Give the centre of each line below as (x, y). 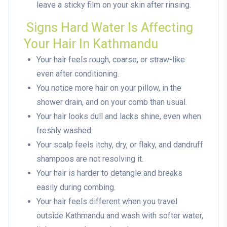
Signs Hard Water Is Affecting (110, 28)
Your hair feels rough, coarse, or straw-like (111, 60)
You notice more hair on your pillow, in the (109, 88)
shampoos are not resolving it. (90, 159)
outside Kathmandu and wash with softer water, (120, 216)
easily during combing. (76, 187)
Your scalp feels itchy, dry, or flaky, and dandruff (120, 145)
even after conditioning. (78, 74)
